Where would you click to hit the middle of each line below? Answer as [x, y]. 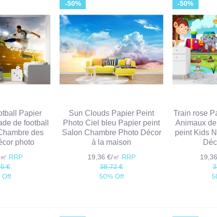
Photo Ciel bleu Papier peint [112, 123]
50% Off [111, 177]
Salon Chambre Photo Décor [111, 133]
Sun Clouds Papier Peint [112, 113]
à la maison [112, 142]
